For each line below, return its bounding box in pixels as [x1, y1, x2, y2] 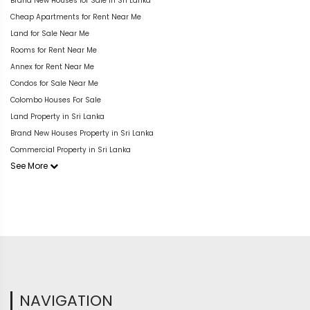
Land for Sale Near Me [10, 28, 89, 39]
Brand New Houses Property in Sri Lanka [10, 127, 154, 138]
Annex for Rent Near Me [10, 61, 94, 72]
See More [10, 159, 50, 172]
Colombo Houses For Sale [10, 94, 101, 105]
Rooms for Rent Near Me [10, 44, 97, 55]
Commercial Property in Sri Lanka [10, 144, 131, 155]
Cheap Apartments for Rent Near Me [10, 11, 141, 22]
